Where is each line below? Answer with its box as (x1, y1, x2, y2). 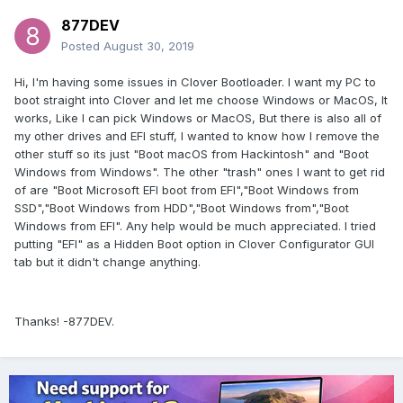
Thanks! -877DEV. (14, 314, 114, 329)
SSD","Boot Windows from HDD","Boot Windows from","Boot (14, 201, 349, 216)
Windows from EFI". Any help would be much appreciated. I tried (14, 219, 376, 234)
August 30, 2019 (103, 39, 194, 54)
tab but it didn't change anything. (14, 255, 201, 270)
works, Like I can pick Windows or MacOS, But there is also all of (14, 111, 381, 126)
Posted (61, 39, 103, 54)
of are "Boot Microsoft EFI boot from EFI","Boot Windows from (14, 183, 359, 198)
